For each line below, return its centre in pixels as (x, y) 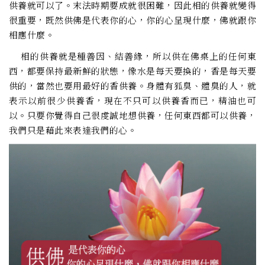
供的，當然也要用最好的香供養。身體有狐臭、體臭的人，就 (132, 85)
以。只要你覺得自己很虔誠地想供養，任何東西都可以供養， (132, 115)
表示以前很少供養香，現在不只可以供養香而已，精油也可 (132, 100)
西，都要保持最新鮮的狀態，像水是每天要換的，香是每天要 (132, 70)
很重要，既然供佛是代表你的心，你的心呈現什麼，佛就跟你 (132, 20)
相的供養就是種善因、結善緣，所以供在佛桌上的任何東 (132, 56)
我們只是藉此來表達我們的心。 (73, 130)
